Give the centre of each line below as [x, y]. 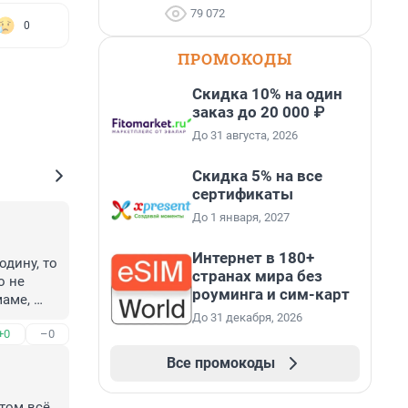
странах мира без [257, 276]
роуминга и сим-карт [271, 294]
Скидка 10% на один [267, 94]
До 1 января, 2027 [241, 217]
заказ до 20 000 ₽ [258, 112]
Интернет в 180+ [253, 258]
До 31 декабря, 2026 [247, 317]
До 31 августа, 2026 [245, 135]
